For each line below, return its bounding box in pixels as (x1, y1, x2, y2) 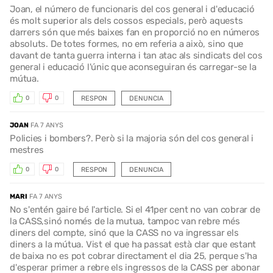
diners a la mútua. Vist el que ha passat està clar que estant (10, 238, 257, 250)
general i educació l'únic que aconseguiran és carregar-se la (10, 61, 257, 73)
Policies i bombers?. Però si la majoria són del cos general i (10, 132, 254, 144)
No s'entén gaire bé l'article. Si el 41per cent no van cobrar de (10, 204, 260, 215)
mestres (10, 144, 44, 155)
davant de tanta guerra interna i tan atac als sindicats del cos (10, 49, 263, 61)
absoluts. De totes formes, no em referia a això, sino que (10, 38, 244, 49)
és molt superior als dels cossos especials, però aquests (10, 15, 243, 26)
